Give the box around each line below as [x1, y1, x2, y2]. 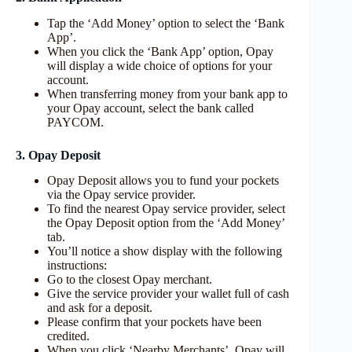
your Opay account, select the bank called [47, 101, 254, 115]
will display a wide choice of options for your [47, 58, 272, 72]
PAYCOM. [47, 115, 104, 129]
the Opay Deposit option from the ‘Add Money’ [47, 216, 284, 230]
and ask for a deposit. [47, 301, 152, 315]
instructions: [47, 258, 107, 273]
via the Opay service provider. [47, 188, 196, 202]
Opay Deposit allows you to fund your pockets [47, 174, 279, 188]
